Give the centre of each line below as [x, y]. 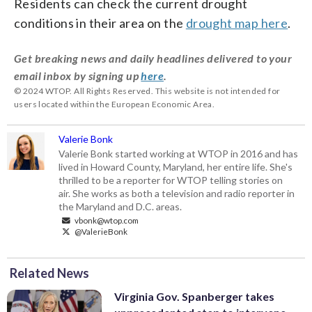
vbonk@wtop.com [106, 220]
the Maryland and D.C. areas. [122, 206]
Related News [49, 273]
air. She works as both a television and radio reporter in [177, 193]
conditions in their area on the [100, 23]
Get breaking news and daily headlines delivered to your [153, 58]
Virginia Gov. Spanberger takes [194, 296]
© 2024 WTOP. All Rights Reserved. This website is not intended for [147, 91]
